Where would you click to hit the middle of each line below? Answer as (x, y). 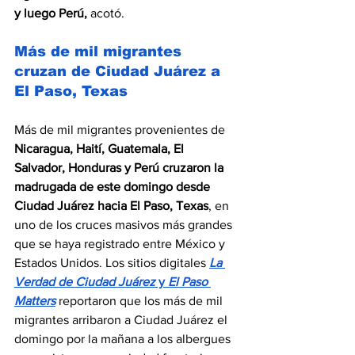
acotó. (107, 13)
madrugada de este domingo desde (114, 186)
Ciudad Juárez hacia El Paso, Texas (111, 205)
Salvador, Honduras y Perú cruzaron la (120, 167)
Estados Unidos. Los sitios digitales (110, 262)
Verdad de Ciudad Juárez (85, 281)
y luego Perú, (52, 13)
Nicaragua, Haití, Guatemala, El (101, 148)
